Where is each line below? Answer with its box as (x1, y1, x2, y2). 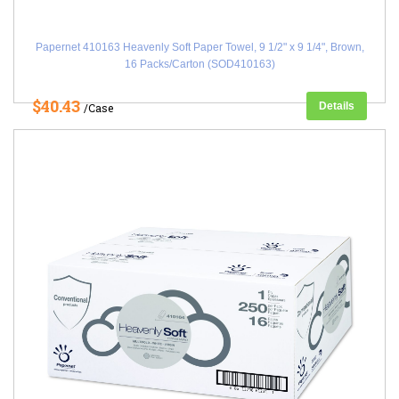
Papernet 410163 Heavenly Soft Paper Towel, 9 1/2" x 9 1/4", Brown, (35, 41, 364, 53)
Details (319, 100, 354, 112)
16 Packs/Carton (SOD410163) (124, 58, 275, 70)
